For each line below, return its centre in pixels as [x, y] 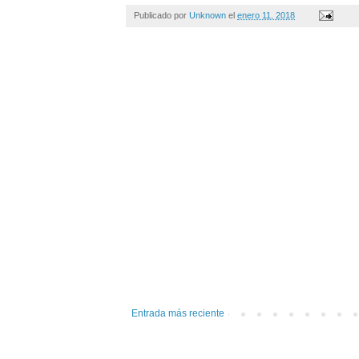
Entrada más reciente [178, 313]
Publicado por [161, 15]
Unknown [208, 15]
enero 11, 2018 [266, 15]
